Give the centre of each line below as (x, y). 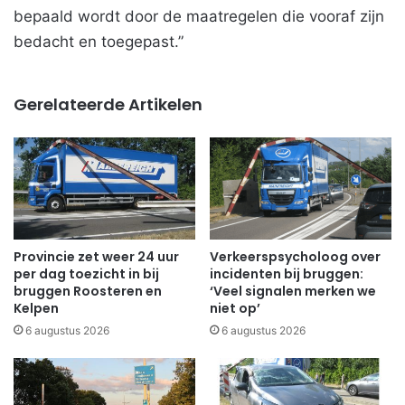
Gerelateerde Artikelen (108, 104)
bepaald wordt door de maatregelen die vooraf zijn (199, 16)
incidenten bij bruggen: (287, 274)
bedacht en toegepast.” (99, 41)
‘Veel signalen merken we (293, 292)
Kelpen (36, 309)
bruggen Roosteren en (88, 292)
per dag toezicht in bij (86, 274)
